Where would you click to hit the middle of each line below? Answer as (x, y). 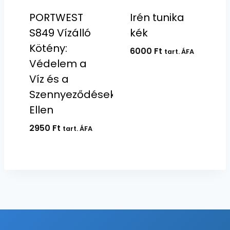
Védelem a (58, 63)
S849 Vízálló (60, 33)
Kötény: (48, 48)
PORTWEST (56, 17)
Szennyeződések (72, 94)
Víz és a (49, 79)
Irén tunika (157, 17)
